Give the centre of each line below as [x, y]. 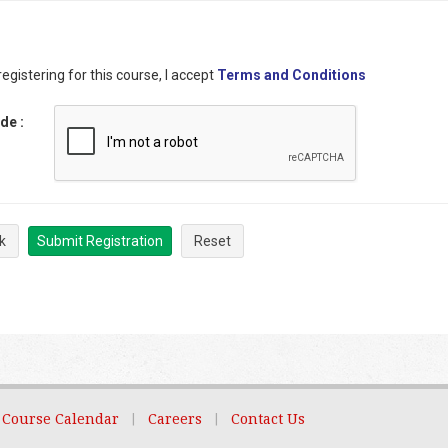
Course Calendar [60, 419]
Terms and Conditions [291, 75]
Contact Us [268, 419]
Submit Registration [100, 241]
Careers [175, 419]
